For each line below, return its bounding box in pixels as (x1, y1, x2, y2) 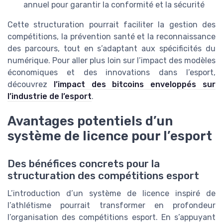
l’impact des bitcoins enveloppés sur (53, 79, 216, 89)
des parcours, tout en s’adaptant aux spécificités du (7, 43, 216, 53)
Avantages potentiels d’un (7, 113, 173, 129)
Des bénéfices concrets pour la (7, 158, 160, 170)
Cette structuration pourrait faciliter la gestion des (7, 19, 216, 29)
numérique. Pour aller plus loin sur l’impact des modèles (7, 55, 216, 65)
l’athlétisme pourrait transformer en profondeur (7, 201, 216, 211)
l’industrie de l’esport (7, 91, 92, 101)
